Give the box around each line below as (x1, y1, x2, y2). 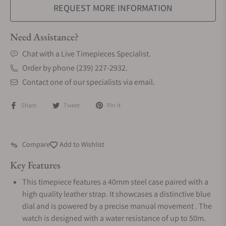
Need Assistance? (10, 30, 79, 43)
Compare (22, 140, 50, 149)
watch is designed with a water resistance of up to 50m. (22, 213, 206, 223)
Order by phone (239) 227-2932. (22, 63, 128, 73)
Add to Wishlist (58, 140, 104, 149)
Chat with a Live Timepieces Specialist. (22, 48, 151, 59)
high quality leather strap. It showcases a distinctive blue (22, 189, 211, 199)
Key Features (10, 158, 61, 172)
